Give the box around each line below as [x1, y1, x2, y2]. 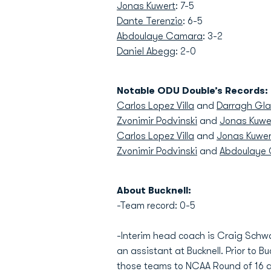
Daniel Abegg [117, 46, 175, 57]
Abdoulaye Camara [117, 31, 203, 42]
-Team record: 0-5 [117, 200, 195, 211]
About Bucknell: [117, 185, 191, 196]
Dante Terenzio [117, 16, 183, 27]
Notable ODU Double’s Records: [117, 85, 268, 96]
